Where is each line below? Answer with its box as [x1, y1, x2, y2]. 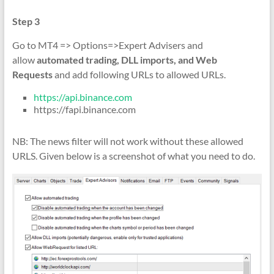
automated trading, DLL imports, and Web [36, 53, 217, 65]
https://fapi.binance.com [33, 103, 136, 115]
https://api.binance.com [33, 91, 132, 103]
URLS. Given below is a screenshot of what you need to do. [12, 149, 255, 161]
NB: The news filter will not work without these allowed [12, 135, 243, 147]
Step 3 [12, 15, 40, 27]
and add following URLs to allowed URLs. [52, 68, 226, 80]
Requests [12, 68, 53, 80]
